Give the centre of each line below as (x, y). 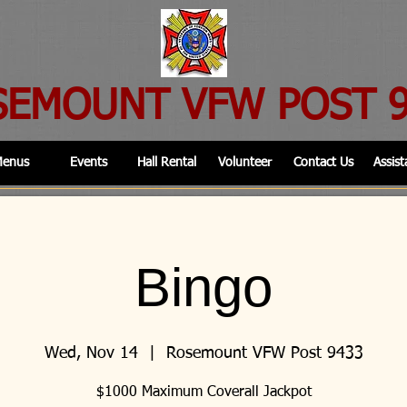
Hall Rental (167, 163)
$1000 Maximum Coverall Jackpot (203, 392)
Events (89, 163)
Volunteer (245, 163)
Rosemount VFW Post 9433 (264, 353)
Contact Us (323, 163)
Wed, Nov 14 (91, 353)
